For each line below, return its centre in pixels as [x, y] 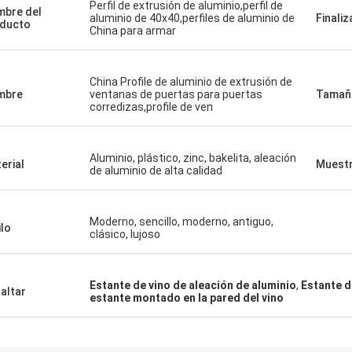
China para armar [133, 31]
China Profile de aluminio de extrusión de [191, 82]
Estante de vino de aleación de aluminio [193, 285]
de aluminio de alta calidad [156, 170]
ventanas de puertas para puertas [176, 94]
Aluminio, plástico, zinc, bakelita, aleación [193, 158]
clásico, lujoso [125, 234]
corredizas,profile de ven [151, 107]
